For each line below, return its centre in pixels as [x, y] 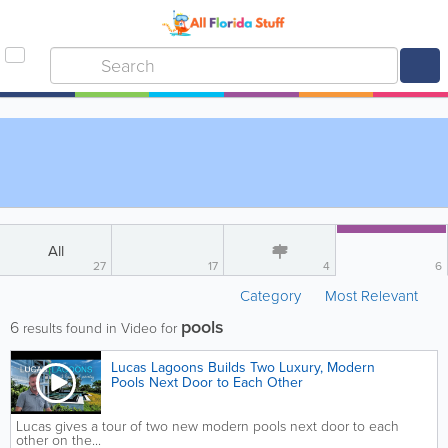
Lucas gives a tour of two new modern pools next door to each [207, 426]
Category [272, 296]
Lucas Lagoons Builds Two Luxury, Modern [243, 367]
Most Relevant [371, 296]
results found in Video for [100, 328]
